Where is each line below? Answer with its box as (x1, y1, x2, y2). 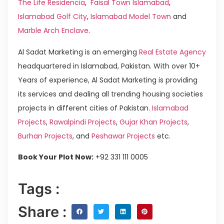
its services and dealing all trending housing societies (18, 88, 203, 99)
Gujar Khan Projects (117, 116, 187, 127)
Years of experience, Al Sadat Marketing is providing (18, 74, 197, 85)
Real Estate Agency (137, 46, 206, 57)
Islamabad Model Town (90, 11, 171, 22)
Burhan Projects (18, 130, 72, 141)
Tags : (18, 179, 59, 197)
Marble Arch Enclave (18, 25, 88, 36)
